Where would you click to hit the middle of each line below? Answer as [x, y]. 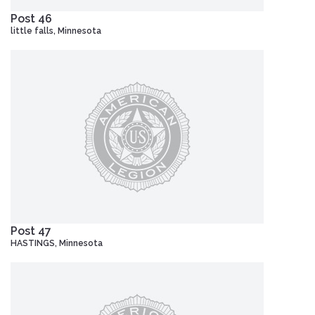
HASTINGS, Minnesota [57, 243]
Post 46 [31, 18]
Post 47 [31, 231]
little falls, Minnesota [56, 31]
